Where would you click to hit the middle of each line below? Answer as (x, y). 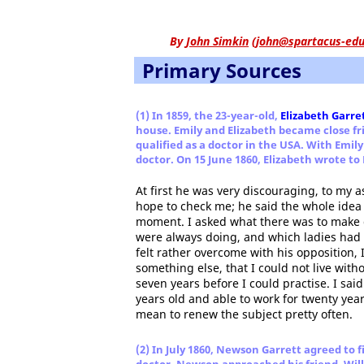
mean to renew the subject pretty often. (244, 314)
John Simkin (217, 41)
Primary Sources (222, 70)
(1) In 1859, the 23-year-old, (208, 115)
